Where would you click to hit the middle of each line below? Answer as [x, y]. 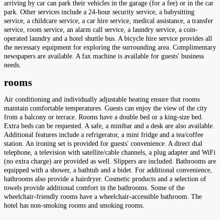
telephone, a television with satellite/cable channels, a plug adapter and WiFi [110, 153]
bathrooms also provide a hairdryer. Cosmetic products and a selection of [105, 179]
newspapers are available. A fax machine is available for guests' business [104, 56]
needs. [13, 65]
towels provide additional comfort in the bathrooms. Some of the [94, 188]
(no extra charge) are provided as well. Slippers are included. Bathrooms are [110, 162]
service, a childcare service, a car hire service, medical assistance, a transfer [109, 21]
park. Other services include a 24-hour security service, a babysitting [99, 12]
